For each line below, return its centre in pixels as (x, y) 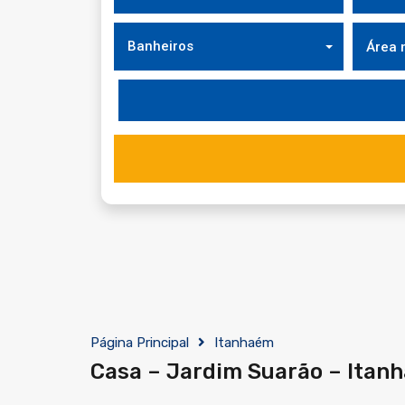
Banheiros (160, 46)
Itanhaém (244, 342)
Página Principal (140, 342)
